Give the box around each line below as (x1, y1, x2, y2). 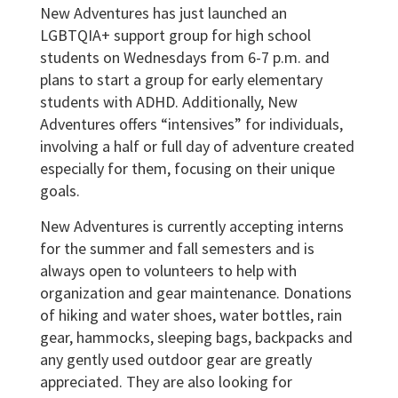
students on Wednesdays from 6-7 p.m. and (40, 46, 330, 68)
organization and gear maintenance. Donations (40, 282, 352, 303)
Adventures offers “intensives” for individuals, (40, 113, 343, 134)
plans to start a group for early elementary (40, 68, 322, 90)
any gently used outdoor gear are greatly (40, 348, 312, 370)
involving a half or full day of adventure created (40, 135, 354, 156)
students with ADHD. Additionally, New (40, 91, 298, 112)
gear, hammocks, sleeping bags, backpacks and (40, 326, 353, 347)
